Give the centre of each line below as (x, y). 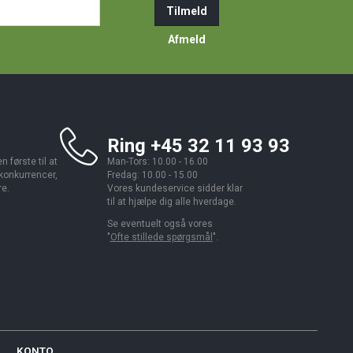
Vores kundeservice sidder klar (175, 188)
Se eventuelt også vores (160, 223)
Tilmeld (186, 11)
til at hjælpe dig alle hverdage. (171, 202)
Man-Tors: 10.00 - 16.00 (157, 162)
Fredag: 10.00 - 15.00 (152, 175)
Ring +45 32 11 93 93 (198, 146)
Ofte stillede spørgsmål (161, 237)
